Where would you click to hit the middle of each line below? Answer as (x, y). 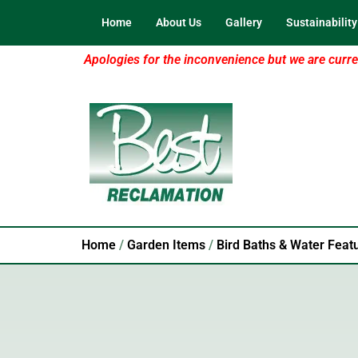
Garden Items (166, 245)
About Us (179, 22)
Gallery (244, 22)
